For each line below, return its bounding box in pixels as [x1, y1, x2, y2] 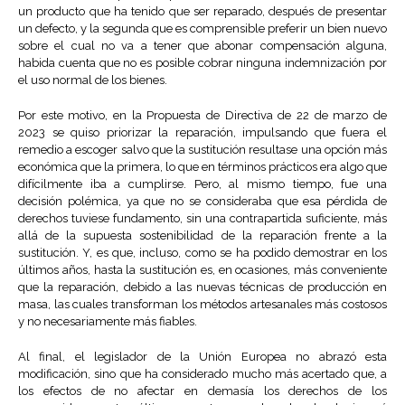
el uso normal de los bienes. [18, 73, 167, 88]
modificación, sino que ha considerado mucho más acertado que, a [18, 367, 387, 381]
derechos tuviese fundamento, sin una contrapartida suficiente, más [18, 212, 387, 226]
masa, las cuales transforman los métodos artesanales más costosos [18, 297, 387, 312]
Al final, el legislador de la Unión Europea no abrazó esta [18, 350, 387, 364]
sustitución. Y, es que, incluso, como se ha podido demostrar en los [18, 246, 387, 260]
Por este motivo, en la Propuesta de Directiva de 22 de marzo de [18, 108, 387, 123]
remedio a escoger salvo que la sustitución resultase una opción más [18, 143, 387, 157]
